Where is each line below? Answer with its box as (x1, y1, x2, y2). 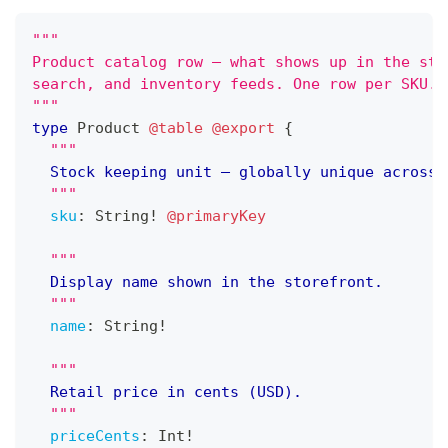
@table (149, 118, 203, 137)
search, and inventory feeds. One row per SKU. (32, 74, 437, 93)
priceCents (50, 426, 140, 445)
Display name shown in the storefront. (50, 272, 383, 291)
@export (212, 118, 275, 137)
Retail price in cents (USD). (50, 382, 302, 401)
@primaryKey (167, 206, 266, 225)
